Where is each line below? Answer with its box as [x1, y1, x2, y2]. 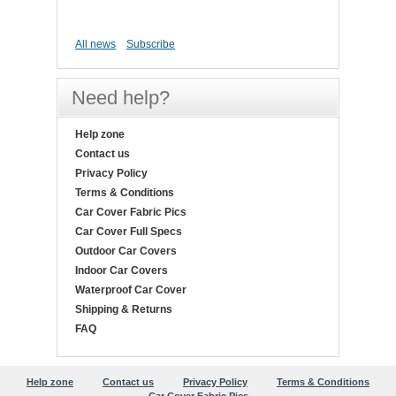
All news [75, 38, 116, 50]
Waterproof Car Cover [75, 284, 187, 296]
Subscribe [126, 38, 175, 50]
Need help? [72, 87, 170, 109]
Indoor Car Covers [75, 264, 168, 277]
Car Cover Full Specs [75, 225, 182, 238]
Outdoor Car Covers [75, 245, 177, 257]
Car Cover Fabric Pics [75, 206, 187, 218]
